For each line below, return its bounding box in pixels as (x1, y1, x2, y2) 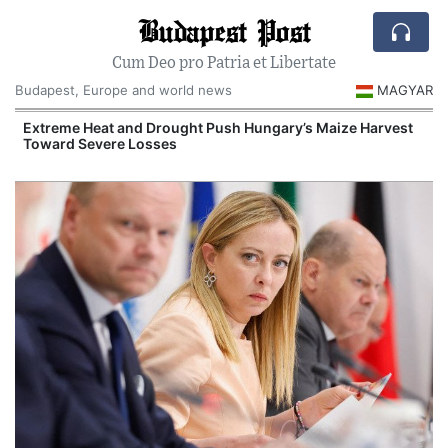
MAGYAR (377, 82, 433, 98)
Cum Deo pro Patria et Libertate (112, 55, 336, 71)
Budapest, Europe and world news (15, 82, 232, 98)
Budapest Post (138, 11, 310, 49)
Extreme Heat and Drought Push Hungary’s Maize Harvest (23, 118, 413, 136)
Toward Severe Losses (23, 134, 177, 152)
